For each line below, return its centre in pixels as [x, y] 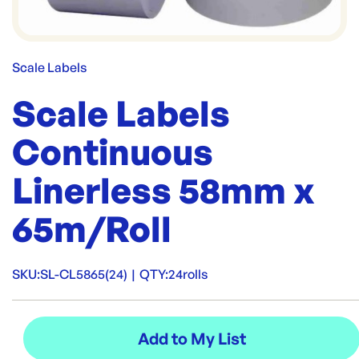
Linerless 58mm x [163, 190]
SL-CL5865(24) [84, 274]
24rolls [188, 274]
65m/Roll [92, 228]
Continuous [113, 151]
